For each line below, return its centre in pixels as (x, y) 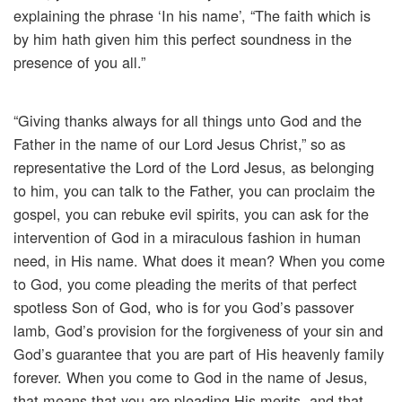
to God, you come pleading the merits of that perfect (185, 284)
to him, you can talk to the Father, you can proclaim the (194, 191)
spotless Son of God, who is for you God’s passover (184, 307)
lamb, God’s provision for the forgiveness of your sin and (198, 331)
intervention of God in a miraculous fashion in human (187, 237)
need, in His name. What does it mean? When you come (199, 261)
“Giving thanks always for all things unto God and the (188, 121)
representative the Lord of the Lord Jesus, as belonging (194, 167)
